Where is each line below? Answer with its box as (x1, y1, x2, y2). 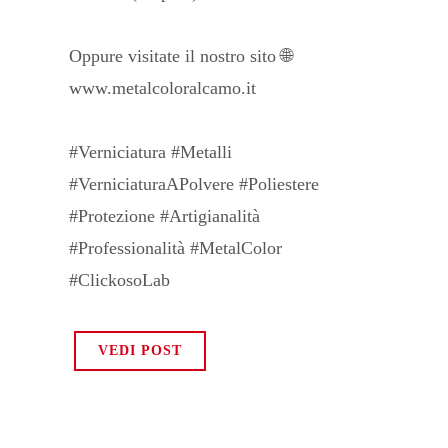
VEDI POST (98, 343, 182, 358)
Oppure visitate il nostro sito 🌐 (69, 46, 292, 66)
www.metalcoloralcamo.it (69, 78, 256, 98)
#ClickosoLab (69, 270, 170, 290)
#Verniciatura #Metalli (69, 142, 232, 162)
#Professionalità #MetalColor (69, 238, 282, 258)
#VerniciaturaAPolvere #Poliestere (69, 174, 319, 194)
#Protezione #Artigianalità (69, 206, 260, 226)
